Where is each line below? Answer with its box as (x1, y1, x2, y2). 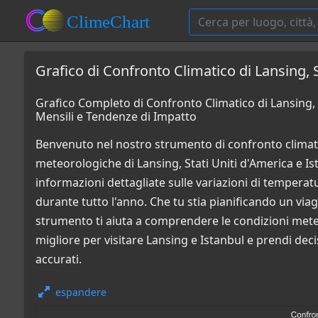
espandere (55, 285, 106, 299)
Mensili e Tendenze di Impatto (35, 109, 197, 124)
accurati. (35, 251, 82, 267)
